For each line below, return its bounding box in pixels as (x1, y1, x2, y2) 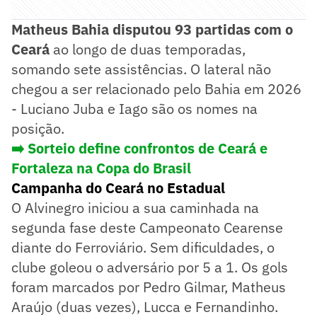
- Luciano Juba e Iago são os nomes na (11, 98, 258, 118)
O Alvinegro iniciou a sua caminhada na (11, 197, 259, 217)
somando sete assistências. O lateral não (11, 59, 271, 79)
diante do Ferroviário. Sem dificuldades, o (11, 237, 275, 257)
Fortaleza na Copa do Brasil (11, 158, 191, 178)
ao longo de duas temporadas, (50, 39, 246, 59)
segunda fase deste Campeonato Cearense (11, 217, 283, 237)
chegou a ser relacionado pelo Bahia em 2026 (11, 79, 301, 98)
